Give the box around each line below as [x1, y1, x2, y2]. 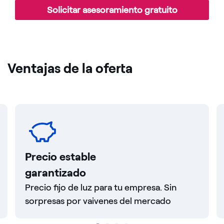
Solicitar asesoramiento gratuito [46, 4, 177, 15]
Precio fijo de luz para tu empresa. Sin [25, 182, 176, 193]
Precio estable [25, 150, 96, 164]
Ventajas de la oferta [7, 59, 132, 76]
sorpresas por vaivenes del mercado [25, 195, 171, 207]
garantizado [25, 166, 86, 180]
